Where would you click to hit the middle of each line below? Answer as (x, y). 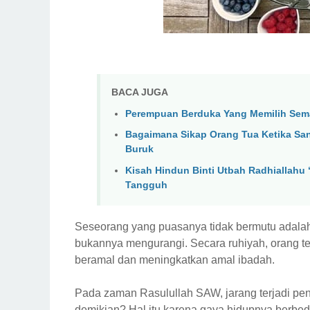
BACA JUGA (140, 92)
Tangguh (146, 184)
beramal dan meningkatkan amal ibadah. (175, 260)
